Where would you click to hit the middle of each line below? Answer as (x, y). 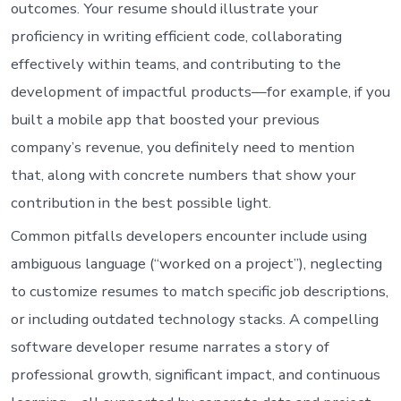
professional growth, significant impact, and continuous (195, 374)
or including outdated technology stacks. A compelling (194, 319)
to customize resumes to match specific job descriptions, (199, 291)
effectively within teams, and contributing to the (175, 64)
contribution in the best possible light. (141, 202)
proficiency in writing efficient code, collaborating (176, 36)
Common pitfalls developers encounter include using (188, 235)
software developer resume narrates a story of (170, 346)
